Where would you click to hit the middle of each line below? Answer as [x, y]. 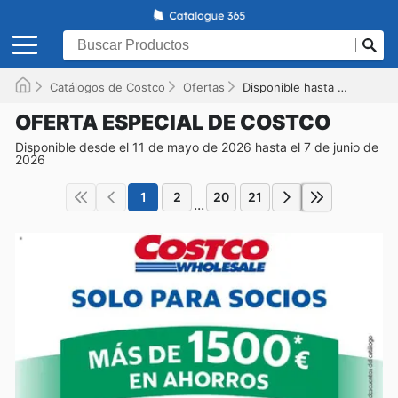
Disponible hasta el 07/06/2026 [290, 87]
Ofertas [204, 87]
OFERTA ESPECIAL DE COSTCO [173, 122]
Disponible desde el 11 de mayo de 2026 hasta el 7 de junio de [197, 147]
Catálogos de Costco [107, 87]
